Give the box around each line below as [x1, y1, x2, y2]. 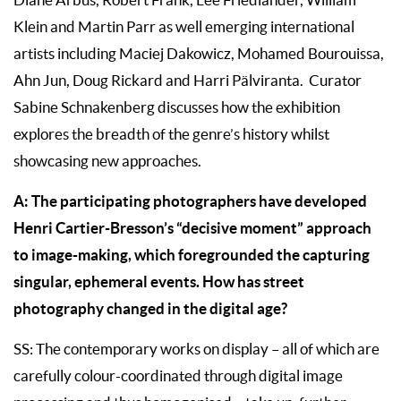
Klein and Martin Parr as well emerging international [13, 18, 354, 35]
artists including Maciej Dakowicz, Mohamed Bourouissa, [13, 45, 384, 62]
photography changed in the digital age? [13, 299, 287, 317]
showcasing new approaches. [13, 152, 201, 169]
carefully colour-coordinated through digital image [13, 367, 343, 384]
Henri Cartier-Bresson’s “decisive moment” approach [13, 218, 371, 236]
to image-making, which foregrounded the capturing [13, 245, 370, 263]
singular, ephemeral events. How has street [13, 272, 304, 290]
